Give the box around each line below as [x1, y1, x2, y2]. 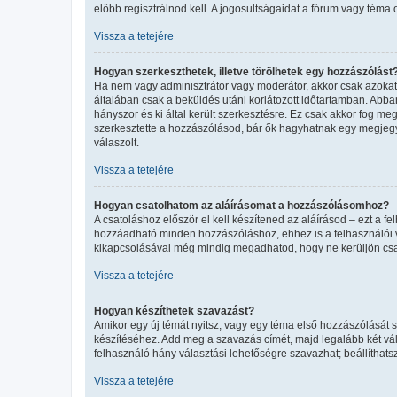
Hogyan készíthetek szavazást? [94, 304, 254, 317]
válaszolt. [94, 136, 139, 149]
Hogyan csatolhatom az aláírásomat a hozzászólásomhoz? [94, 198, 389, 212]
